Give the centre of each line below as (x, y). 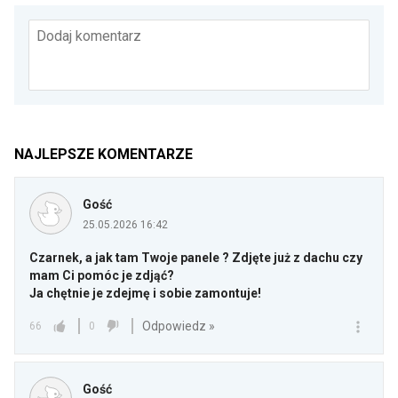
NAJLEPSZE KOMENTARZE (103, 155)
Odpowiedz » (179, 326)
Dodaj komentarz (89, 36)
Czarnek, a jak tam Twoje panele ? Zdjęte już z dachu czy (196, 258)
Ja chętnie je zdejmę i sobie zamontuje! (145, 294)
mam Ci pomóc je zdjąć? (102, 276)
